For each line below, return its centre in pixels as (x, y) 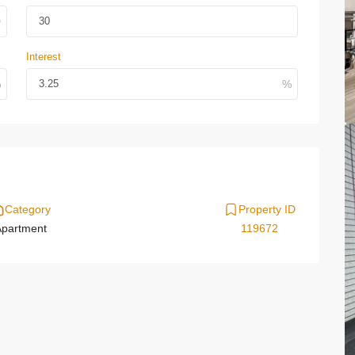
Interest (44, 57)
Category (28, 209)
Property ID (267, 209)
